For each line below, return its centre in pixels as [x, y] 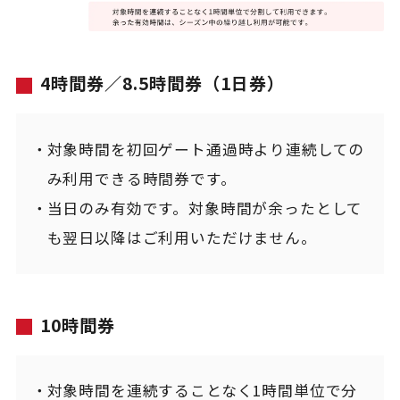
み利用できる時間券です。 [142, 179]
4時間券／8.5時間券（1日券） [162, 83]
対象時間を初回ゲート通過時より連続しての [206, 150]
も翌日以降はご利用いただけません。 [182, 238]
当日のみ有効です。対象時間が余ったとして [205, 208]
